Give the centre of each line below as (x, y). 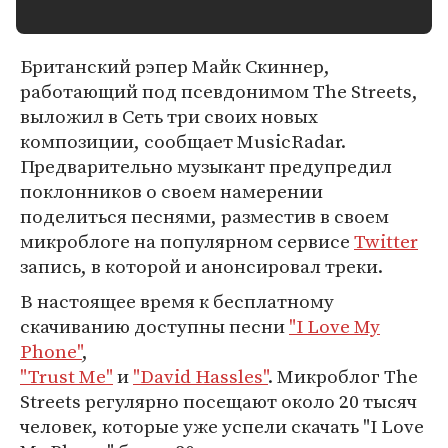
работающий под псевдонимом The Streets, (219, 91)
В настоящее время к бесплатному (177, 301)
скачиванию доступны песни (154, 326)
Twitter (386, 241)
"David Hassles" (200, 376)
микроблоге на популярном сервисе (187, 241)
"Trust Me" (66, 376)
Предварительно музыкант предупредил (206, 166)
